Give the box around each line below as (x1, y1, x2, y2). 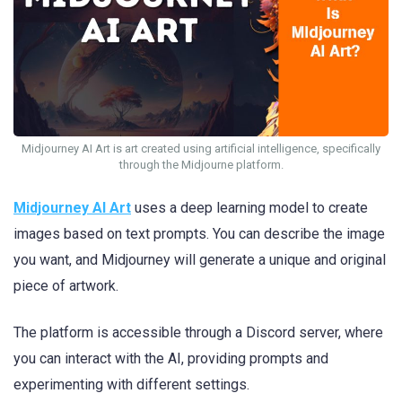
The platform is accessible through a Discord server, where (13, 323, 383, 341)
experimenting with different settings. (13, 375, 249, 393)
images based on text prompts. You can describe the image (13, 224, 385, 242)
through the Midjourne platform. (118, 158, 284, 171)
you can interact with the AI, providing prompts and (13, 349, 328, 367)
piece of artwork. (13, 276, 118, 294)
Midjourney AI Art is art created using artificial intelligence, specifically (22, 142, 380, 155)
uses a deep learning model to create (131, 198, 368, 216)
